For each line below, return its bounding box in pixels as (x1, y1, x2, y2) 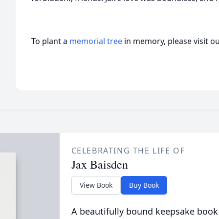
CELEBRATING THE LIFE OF (71, 145, 185, 156)
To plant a (31, 36, 69, 46)
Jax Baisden (71, 156, 128, 172)
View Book (79, 180, 112, 190)
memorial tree (69, 36, 122, 46)
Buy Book (129, 180, 159, 190)
